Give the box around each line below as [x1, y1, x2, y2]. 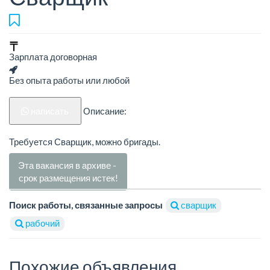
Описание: [83, 105, 127, 117]
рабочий [24, 218, 60, 229]
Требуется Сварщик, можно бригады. [9, 136, 160, 147]
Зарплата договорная [9, 51, 97, 63]
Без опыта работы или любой [9, 75, 130, 86]
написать [31, 105, 69, 117]
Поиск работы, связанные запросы [9, 199, 163, 211]
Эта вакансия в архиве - [18, 160, 118, 171]
